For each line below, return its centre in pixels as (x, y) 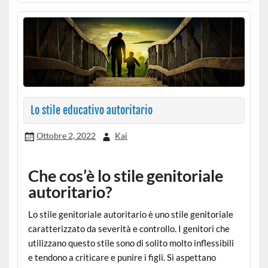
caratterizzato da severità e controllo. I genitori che (129, 228)
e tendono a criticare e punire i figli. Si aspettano (122, 257)
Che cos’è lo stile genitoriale (125, 176)
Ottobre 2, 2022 (66, 136)
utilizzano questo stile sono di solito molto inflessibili (131, 243)
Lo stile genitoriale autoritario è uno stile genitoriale (130, 214)
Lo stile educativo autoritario (91, 111)
